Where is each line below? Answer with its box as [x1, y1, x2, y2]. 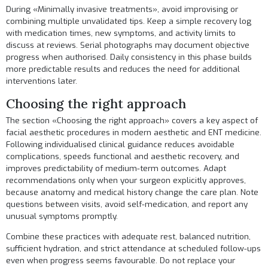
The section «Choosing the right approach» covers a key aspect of [6, 115, 258, 126]
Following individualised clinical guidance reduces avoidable [6, 139, 235, 150]
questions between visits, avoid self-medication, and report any [6, 199, 248, 210]
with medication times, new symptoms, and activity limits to [6, 28, 236, 39]
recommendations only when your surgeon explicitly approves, [6, 175, 246, 186]
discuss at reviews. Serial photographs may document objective [6, 40, 250, 51]
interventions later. [6, 76, 78, 87]
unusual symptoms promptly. [6, 211, 118, 222]
